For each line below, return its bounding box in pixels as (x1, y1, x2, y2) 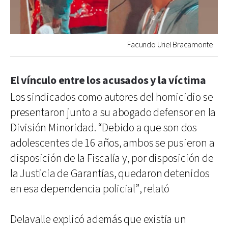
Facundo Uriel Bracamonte (127, 39, 213, 50)
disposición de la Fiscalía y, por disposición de (10, 151, 214, 166)
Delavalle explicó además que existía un (10, 212, 186, 227)
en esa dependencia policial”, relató (10, 181, 170, 196)
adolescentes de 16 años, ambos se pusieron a (10, 135, 215, 151)
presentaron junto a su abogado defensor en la (10, 105, 216, 120)
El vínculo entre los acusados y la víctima (10, 73, 206, 88)
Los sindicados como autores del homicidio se (10, 90, 213, 105)
